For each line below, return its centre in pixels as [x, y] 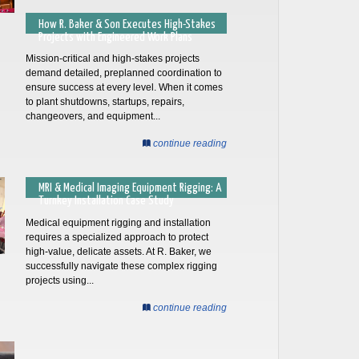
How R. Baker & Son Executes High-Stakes [127, 24]
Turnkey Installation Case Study [107, 201]
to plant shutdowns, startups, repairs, [105, 101]
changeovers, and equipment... [93, 116]
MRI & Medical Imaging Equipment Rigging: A [130, 188]
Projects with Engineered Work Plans [116, 37]
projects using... [60, 280]
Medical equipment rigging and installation [119, 222]
